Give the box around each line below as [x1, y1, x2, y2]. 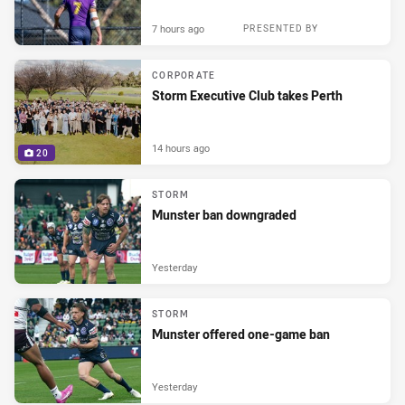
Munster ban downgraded [152, 205, 297, 223]
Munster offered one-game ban [152, 325, 330, 343]
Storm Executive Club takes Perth [152, 86, 343, 104]
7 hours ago [152, 22, 204, 36]
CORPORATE [152, 69, 216, 81]
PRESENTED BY [243, 23, 318, 35]
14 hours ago [152, 141, 210, 155]
